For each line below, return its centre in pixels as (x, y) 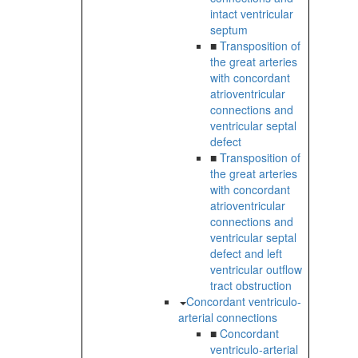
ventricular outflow (256, 270)
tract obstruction (251, 286)
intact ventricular (252, 14)
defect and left (246, 254)
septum (229, 30)
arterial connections (228, 318)
